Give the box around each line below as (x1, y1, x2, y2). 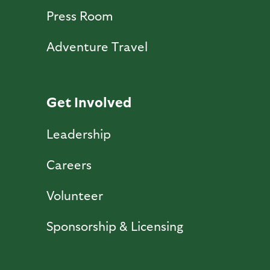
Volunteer (46, 187, 103, 203)
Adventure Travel (46, 39, 148, 54)
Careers (46, 157, 92, 172)
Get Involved (46, 93, 131, 110)
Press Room (46, 8, 113, 24)
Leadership (46, 126, 111, 142)
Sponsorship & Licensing (46, 218, 183, 234)
